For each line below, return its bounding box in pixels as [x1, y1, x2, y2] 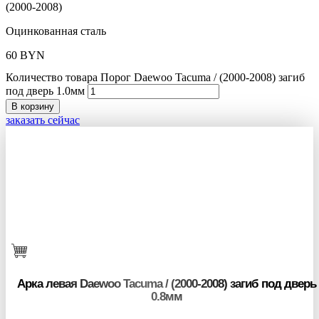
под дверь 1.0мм [6, 84, 85, 97]
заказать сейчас [6, 113, 80, 126]
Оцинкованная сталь [6, 24, 106, 37]
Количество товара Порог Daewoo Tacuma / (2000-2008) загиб [6, 70, 305, 83]
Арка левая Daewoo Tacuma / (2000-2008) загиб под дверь [17, 277, 316, 291]
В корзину [11, 100, 54, 112]
